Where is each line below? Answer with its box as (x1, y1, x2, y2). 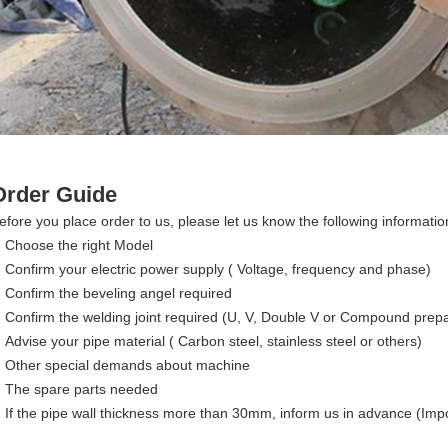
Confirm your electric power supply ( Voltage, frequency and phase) (5, 261, 431, 278)
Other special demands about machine (5, 357, 250, 374)
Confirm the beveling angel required (5, 285, 232, 302)
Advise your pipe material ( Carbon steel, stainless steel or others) (5, 333, 422, 350)
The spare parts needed (5, 381, 158, 398)
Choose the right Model (5, 237, 153, 254)
